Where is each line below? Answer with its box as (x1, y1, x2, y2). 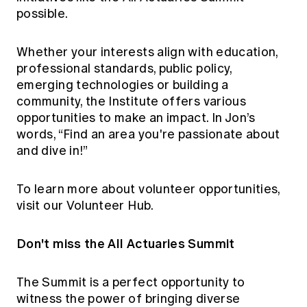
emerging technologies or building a (16, 77, 229, 93)
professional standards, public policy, (16, 61, 232, 77)
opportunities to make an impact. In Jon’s (16, 110, 256, 126)
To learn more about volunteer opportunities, (16, 182, 280, 197)
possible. (16, 6, 69, 22)
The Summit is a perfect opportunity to (16, 275, 245, 291)
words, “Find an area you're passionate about (16, 127, 280, 143)
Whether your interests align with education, (16, 45, 278, 60)
